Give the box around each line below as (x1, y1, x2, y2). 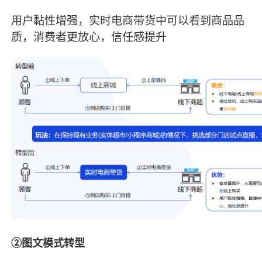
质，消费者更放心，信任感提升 (11, 31, 167, 44)
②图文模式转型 (11, 237, 85, 249)
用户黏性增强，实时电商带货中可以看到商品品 (11, 15, 245, 27)
